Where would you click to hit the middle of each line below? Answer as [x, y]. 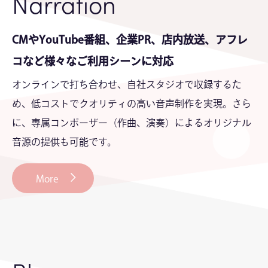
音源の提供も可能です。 [64, 142]
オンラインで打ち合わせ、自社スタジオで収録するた [127, 85]
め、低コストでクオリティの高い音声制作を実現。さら [132, 104]
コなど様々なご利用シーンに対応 [93, 61]
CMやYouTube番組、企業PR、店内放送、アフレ [130, 40]
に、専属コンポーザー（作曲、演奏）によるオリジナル [132, 123]
